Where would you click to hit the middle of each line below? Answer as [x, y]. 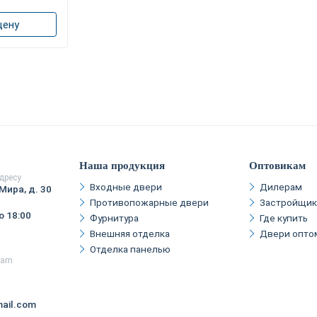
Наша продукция [122, 166]
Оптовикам [277, 166]
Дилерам [281, 186]
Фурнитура [114, 218]
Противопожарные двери [149, 202]
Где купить [284, 218]
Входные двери [126, 186]
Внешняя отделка [130, 233]
